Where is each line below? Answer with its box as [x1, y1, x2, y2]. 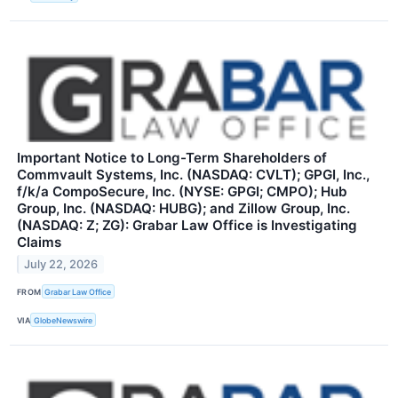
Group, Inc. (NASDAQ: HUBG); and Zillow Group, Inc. [17, 200, 350, 218]
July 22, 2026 [24, 257, 99, 271]
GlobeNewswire [34, 314, 93, 325]
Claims [17, 234, 61, 251]
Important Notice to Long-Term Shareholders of [17, 149, 327, 167]
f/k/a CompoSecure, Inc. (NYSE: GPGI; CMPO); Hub [17, 183, 347, 201]
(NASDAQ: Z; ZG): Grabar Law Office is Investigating [17, 217, 357, 235]
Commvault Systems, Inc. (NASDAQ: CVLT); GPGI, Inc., [17, 166, 370, 184]
